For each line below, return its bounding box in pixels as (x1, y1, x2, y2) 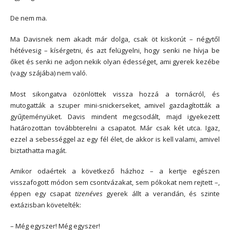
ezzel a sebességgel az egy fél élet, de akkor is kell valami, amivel (10, 134, 220, 144)
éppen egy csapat (10, 189, 75, 199)
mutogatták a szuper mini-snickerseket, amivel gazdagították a (10, 100, 220, 110)
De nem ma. (10, 13, 47, 23)
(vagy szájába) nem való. (10, 68, 87, 78)
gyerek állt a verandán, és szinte (102, 189, 220, 199)
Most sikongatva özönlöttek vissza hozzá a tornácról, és (10, 89, 220, 99)
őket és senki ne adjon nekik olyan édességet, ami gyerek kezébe (10, 56, 220, 66)
